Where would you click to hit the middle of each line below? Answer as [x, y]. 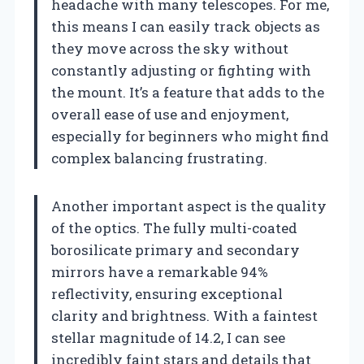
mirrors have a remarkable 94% [160, 271]
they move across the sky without [170, 48]
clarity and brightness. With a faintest [184, 315]
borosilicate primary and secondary [175, 249]
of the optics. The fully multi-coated [174, 227]
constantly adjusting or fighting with [181, 70]
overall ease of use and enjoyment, [170, 114]
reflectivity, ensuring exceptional [167, 293]
